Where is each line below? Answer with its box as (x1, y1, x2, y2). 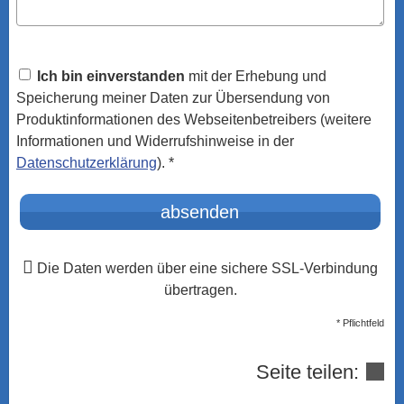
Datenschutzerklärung (16, 154, 157, 171)
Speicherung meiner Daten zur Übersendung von (16, 89, 330, 106)
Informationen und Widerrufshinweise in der (16, 133, 294, 150)
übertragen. (163, 281, 237, 298)
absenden (161, 202, 240, 223)
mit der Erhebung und (185, 68, 326, 85)
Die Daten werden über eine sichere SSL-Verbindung (36, 260, 378, 277)
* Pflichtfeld (336, 317, 384, 329)
